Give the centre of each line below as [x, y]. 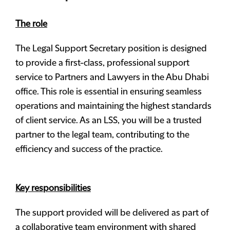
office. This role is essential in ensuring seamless [109, 92]
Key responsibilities [53, 188]
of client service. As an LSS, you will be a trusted [109, 121]
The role [31, 24]
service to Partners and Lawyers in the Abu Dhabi [112, 78]
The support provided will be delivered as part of [112, 213]
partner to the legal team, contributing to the [102, 135]
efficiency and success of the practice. [89, 149]
